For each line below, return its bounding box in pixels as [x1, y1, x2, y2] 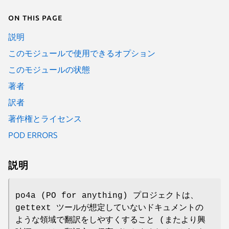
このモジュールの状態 [8, 64, 90, 74]
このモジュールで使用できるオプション [8, 48, 155, 58]
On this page [8, 12, 62, 22]
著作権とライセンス [8, 113, 82, 123]
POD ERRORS [8, 130, 57, 140]
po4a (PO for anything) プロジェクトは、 [15, 191, 198, 200]
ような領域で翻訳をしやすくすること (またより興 [15, 215, 205, 225]
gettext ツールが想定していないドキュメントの [15, 203, 203, 213]
